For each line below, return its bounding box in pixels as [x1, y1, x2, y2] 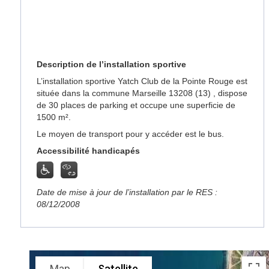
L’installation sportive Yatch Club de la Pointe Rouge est [37, 76, 248, 86]
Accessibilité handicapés [37, 146, 141, 156]
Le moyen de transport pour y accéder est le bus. [37, 129, 225, 139]
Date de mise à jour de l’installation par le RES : [37, 187, 218, 197]
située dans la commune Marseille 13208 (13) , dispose [37, 88, 248, 98]
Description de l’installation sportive [37, 59, 187, 69]
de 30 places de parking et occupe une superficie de [37, 100, 236, 110]
